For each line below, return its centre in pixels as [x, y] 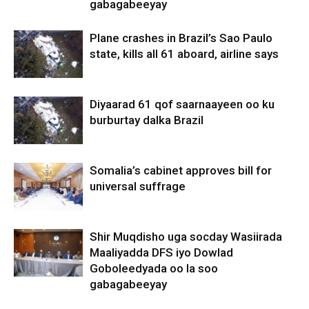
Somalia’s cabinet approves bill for [181, 170]
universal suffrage [138, 186]
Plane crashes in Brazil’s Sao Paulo [181, 38]
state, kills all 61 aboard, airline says [184, 53]
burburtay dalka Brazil [147, 120]
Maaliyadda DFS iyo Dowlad [161, 252]
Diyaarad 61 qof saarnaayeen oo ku [182, 104]
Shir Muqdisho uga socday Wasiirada [186, 236]
